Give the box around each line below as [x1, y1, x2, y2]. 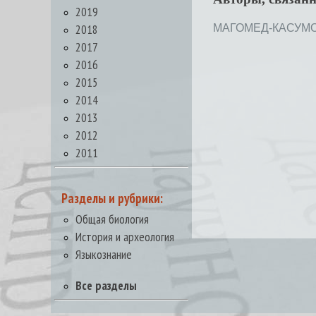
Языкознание [75, 246, 132, 262]
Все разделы [75, 277, 137, 293]
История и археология [75, 229, 174, 245]
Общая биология [75, 211, 149, 227]
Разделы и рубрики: [61, 190, 163, 207]
